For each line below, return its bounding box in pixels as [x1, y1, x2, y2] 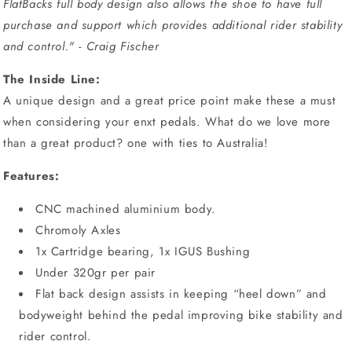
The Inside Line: [3, 71, 101, 89]
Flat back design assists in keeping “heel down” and [35, 285, 327, 303]
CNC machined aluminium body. [35, 200, 216, 218]
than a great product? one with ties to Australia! [3, 134, 269, 152]
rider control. [19, 328, 92, 346]
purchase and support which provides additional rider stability [3, 16, 343, 35]
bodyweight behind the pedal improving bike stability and [19, 306, 343, 324]
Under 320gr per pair [35, 264, 156, 282]
